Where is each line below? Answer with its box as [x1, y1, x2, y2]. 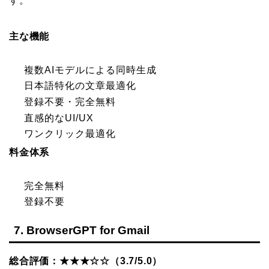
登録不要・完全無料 [24, 97, 116, 107]
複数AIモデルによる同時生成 [24, 64, 157, 75]
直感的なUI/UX [24, 112, 94, 123]
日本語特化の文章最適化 [24, 80, 136, 91]
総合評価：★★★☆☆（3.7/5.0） [9, 255, 163, 266]
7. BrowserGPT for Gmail [14, 223, 150, 237]
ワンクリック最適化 [24, 128, 116, 139]
